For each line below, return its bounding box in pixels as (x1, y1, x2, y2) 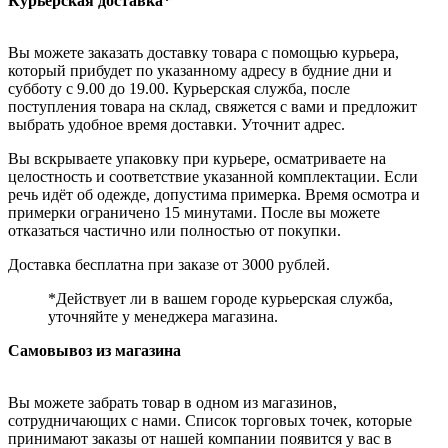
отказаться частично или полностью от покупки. (8, 222, 341, 240)
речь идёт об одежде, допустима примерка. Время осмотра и (8, 186, 420, 204)
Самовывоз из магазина (8, 342, 181, 360)
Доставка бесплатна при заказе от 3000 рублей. (8, 256, 330, 274)
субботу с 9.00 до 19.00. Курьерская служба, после (8, 80, 350, 98)
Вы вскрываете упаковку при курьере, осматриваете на (8, 150, 386, 168)
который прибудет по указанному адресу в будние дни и (8, 62, 392, 80)
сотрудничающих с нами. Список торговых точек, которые (8, 412, 412, 430)
